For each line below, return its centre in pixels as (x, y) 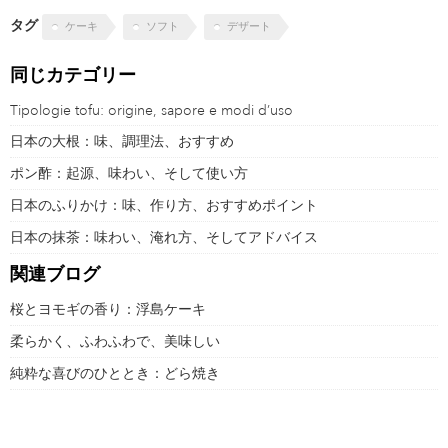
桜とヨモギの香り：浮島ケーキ (108, 308)
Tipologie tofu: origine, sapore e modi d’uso (151, 109)
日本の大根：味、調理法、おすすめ (122, 140)
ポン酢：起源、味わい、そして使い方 (129, 172)
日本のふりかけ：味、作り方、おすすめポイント (164, 204)
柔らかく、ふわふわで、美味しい (115, 340)
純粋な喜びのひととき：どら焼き (115, 372)
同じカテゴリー (73, 74)
